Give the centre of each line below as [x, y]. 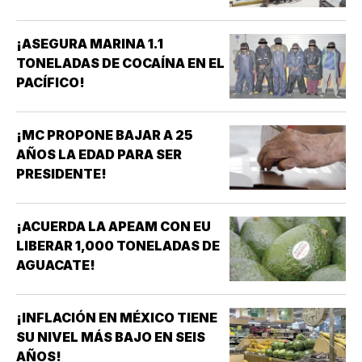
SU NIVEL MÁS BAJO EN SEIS [111, 337]
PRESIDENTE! [61, 174]
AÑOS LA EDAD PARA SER [99, 155]
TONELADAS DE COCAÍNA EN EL [120, 63]
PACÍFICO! [51, 83]
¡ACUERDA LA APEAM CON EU [114, 227]
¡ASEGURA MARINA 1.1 [90, 44]
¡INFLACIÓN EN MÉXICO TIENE [117, 318]
